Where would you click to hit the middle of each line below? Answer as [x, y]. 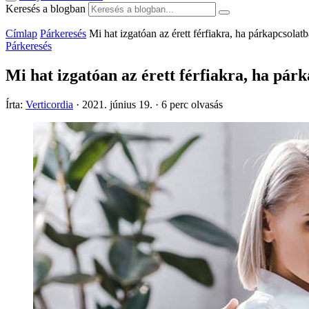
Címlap [21, 33]
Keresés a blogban [46, 9]
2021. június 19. [117, 104]
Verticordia [49, 104]
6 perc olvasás [192, 104]
